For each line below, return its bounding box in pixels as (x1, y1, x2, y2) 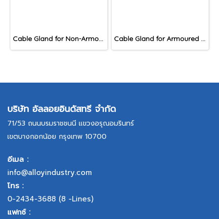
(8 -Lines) (56, 194, 93, 205)
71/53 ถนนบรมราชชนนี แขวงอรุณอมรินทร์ (7, 118, 134, 129)
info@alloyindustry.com (7, 167, 92, 178)
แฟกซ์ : (7, 207, 30, 218)
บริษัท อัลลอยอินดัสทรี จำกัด (7, 102, 116, 116)
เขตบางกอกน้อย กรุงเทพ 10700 (7, 131, 107, 142)
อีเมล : (7, 154, 28, 165)
